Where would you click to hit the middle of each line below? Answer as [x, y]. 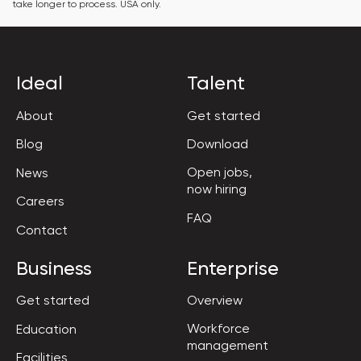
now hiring [217, 189]
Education [46, 329]
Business [54, 268]
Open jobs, [220, 172]
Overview [215, 300]
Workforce [218, 328]
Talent [216, 83]
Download [218, 144]
